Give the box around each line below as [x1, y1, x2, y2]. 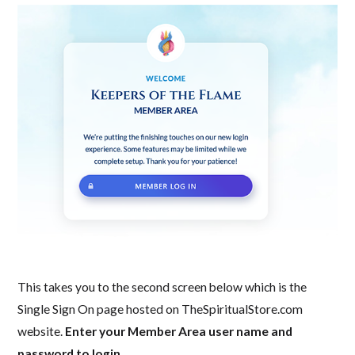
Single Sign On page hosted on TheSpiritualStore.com [17, 301, 303, 316]
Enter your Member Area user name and [65, 323, 293, 338]
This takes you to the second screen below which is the [17, 279, 307, 294]
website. [17, 323, 66, 338]
